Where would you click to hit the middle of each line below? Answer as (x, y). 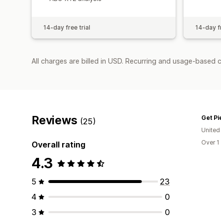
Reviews (56, 120)
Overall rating (58, 144)
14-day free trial (67, 27)
